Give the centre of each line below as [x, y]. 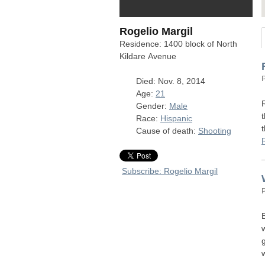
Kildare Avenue [148, 56]
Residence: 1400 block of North [178, 44]
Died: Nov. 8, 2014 [171, 81]
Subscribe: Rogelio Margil [170, 171]
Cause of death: [167, 131]
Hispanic [176, 118]
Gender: [153, 106]
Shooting [215, 131]
